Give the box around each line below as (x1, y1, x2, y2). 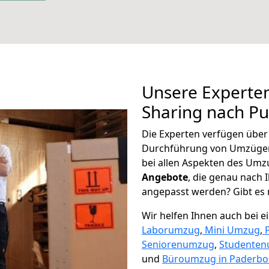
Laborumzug (142, 223, 200, 237)
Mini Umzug (205, 223, 260, 237)
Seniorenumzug (142, 238, 214, 251)
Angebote (142, 171, 188, 184)
